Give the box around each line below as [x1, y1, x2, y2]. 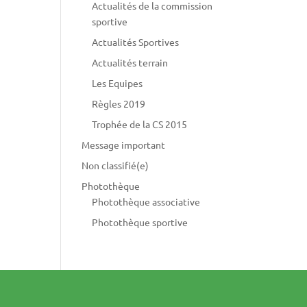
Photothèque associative [92, 195, 201, 208]
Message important [82, 138, 166, 151]
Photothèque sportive [92, 216, 188, 228]
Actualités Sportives [92, 36, 180, 48]
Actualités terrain [92, 56, 169, 69]
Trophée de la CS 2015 [92, 118, 188, 130]
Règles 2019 [92, 97, 146, 110]
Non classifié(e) [82, 159, 149, 171]
